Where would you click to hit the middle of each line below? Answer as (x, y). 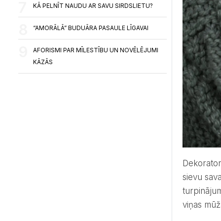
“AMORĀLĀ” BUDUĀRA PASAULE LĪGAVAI (91, 28)
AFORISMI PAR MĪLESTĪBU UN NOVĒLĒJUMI (96, 50)
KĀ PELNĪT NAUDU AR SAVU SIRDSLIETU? (93, 6)
